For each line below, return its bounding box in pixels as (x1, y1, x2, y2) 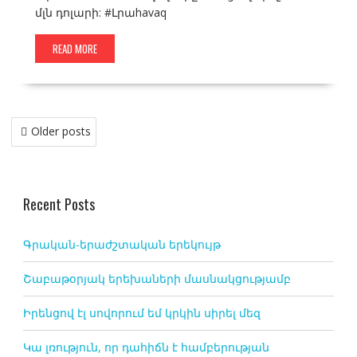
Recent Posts (22, 194, 95, 215)
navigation (10, 133, 80, 163)
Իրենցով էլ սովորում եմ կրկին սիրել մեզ (22, 305, 261, 321)
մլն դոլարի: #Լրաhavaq (34, 5, 167, 21)
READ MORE (52, 41, 97, 57)
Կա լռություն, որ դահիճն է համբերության (22, 339, 269, 355)
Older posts (30, 124, 91, 139)
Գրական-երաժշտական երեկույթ (22, 237, 221, 253)
